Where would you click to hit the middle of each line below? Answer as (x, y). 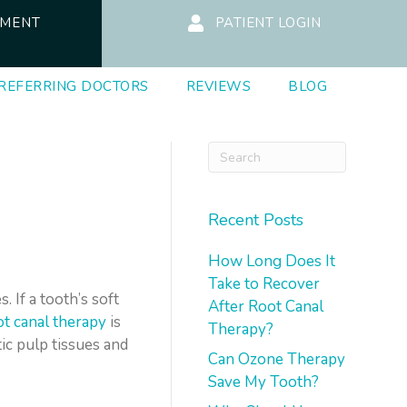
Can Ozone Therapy (277, 359)
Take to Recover (264, 284)
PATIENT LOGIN (268, 23)
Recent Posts (256, 220)
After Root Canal (266, 307)
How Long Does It (272, 261)
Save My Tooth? (264, 382)
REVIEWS (218, 86)
